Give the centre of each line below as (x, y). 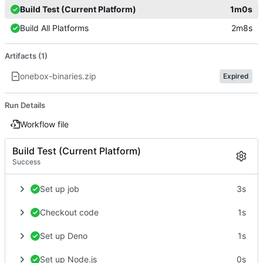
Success (26, 162)
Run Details (25, 105)
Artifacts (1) (26, 55)
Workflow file (44, 124)
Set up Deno (64, 235)
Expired (236, 76)
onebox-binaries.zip (58, 76)
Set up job (60, 188)
